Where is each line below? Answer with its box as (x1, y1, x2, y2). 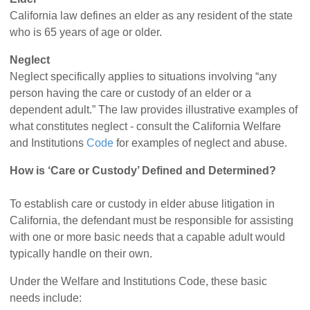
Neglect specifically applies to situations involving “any (10, 71, 277, 83)
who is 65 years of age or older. (10, 26, 163, 39)
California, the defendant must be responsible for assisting (10, 215, 294, 227)
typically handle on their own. (10, 248, 153, 260)
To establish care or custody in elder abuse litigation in (10, 198, 275, 210)
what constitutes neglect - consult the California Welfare (10, 120, 282, 133)
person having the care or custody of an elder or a (10, 87, 252, 100)
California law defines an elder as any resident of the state (10, 10, 293, 22)
